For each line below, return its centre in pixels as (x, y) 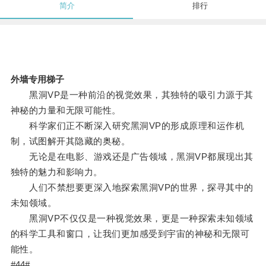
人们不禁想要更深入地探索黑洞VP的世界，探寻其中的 (132, 188)
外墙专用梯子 (37, 80)
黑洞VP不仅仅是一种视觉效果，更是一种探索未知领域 (132, 218)
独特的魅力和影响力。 (56, 172)
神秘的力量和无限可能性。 (66, 110)
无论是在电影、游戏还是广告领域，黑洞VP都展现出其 (132, 157)
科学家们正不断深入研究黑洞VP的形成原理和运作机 (127, 126)
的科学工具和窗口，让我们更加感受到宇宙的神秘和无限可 (130, 234)
